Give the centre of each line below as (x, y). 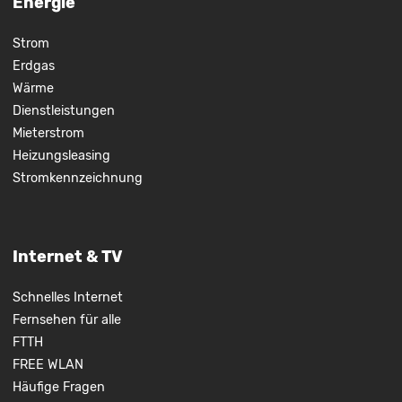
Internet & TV (67, 256)
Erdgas (33, 66)
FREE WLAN (48, 364)
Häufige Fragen (58, 387)
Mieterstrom (48, 133)
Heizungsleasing (61, 155)
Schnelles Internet (67, 297)
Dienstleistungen (63, 110)
